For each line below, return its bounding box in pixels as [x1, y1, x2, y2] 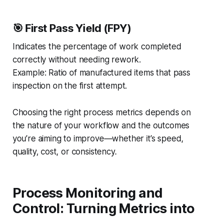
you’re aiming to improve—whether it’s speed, [12, 133, 184, 143]
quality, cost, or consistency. [12, 146, 117, 156]
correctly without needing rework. [12, 54, 141, 64]
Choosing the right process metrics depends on [12, 107, 191, 117]
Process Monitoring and [12, 185, 163, 201]
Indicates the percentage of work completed [12, 41, 182, 51]
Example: [12, 67, 46, 77]
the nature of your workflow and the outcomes [12, 120, 190, 130]
